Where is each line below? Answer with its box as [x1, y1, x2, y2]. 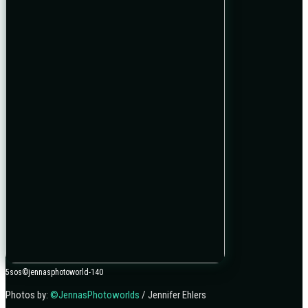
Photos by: [5, 289, 50, 302]
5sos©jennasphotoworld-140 [5, 267, 103, 278]
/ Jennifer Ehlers [140, 289, 206, 302]
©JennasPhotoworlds [50, 289, 140, 302]
